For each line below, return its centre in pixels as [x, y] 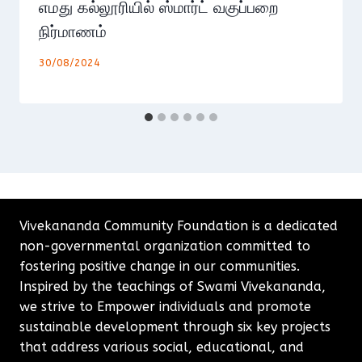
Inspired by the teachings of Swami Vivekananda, [173, 286]
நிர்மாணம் [73, 32]
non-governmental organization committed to [165, 246]
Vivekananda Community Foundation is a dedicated [179, 226]
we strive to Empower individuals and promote [165, 307]
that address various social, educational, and [162, 347]
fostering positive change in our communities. [160, 266]
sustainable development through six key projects [175, 327]
